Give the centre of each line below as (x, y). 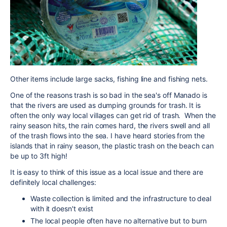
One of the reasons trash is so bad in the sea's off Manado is (109, 95)
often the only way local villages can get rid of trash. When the (113, 115)
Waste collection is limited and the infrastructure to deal (121, 198)
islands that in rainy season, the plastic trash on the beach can (112, 145)
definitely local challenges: (53, 182)
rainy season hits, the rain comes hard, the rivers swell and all (110, 125)
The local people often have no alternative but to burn (119, 220)
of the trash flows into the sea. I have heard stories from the (107, 135)
